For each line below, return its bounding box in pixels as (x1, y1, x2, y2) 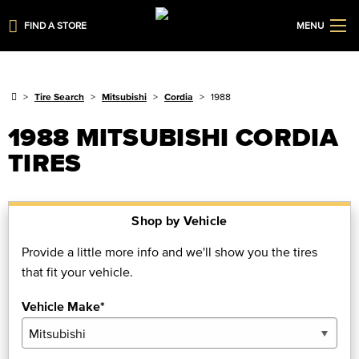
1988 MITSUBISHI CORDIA (8, 123, 338, 151)
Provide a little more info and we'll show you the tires (22, 244, 317, 259)
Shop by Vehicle (131, 213, 228, 228)
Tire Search (34, 91, 84, 102)
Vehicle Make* (22, 299, 105, 313)
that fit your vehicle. (22, 264, 133, 279)
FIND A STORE (24, 20, 87, 30)
